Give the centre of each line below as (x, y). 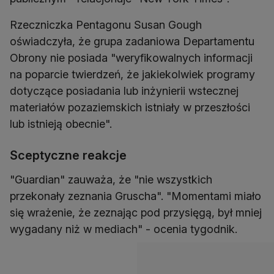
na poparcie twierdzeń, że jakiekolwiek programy (132, 75)
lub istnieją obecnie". (61, 124)
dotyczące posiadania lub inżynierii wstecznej (124, 91)
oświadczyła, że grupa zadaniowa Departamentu (132, 42)
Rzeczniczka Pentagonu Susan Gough (106, 25)
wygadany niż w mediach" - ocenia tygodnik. (124, 229)
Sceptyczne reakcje (68, 156)
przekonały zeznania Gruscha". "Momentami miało (135, 196)
